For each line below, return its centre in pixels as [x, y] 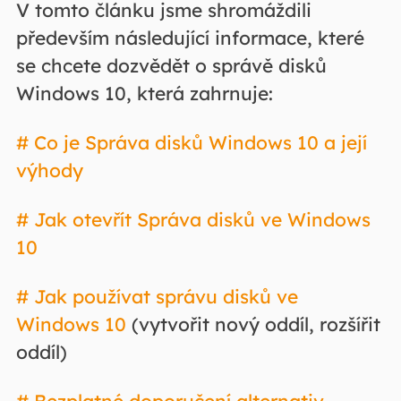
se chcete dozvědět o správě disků [171, 66]
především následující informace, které [190, 38]
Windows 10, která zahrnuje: [144, 94]
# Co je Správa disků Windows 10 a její [191, 143]
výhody [49, 171]
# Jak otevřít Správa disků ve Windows [193, 220]
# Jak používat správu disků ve [157, 297]
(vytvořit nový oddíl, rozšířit [253, 324]
